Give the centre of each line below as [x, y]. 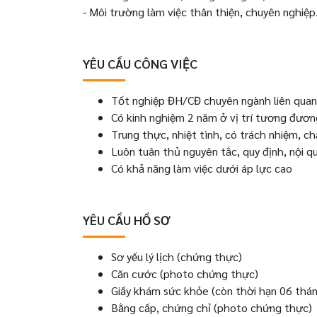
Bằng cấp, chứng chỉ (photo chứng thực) [212, 307]
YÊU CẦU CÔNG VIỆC [140, 63]
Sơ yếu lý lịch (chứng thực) [177, 257]
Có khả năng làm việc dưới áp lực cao [202, 168]
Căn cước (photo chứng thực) [185, 273]
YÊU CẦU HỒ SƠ [126, 220]
